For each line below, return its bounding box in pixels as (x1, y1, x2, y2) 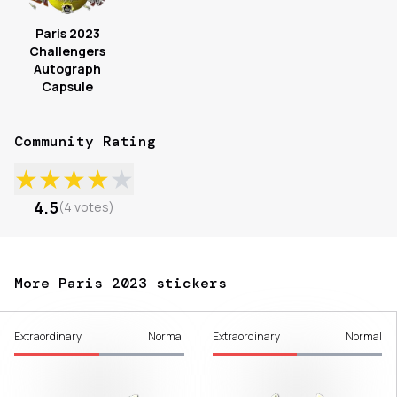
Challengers (29, 43, 105, 60)
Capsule (42, 78, 93, 96)
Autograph (34, 60, 101, 78)
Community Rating (14, 132, 156, 152)
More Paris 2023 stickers (14, 274, 227, 293)
